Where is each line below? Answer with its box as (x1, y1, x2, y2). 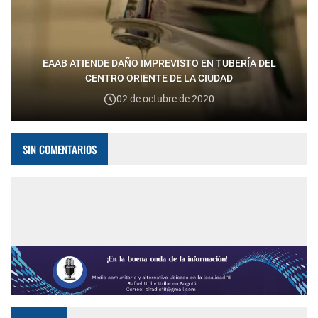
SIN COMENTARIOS (23, 141, 97, 157)
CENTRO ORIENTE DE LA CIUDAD (85, 72, 233, 84)
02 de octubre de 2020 (116, 93, 214, 105)
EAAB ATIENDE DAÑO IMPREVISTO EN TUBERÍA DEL (42, 57, 276, 70)
